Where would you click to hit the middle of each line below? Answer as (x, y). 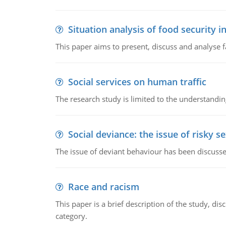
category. (71, 216)
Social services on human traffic (137, 82)
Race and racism (103, 187)
